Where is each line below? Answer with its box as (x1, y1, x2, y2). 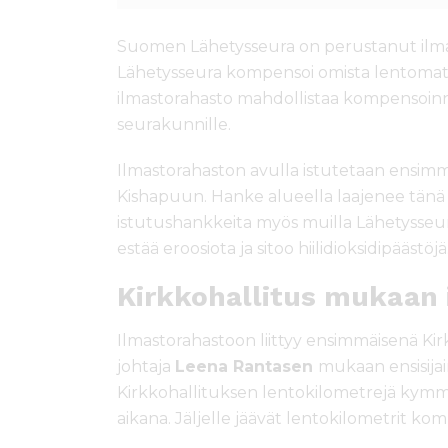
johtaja (117, 356, 175, 376)
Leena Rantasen (175, 356, 318, 376)
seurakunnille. (117, 114, 231, 134)
